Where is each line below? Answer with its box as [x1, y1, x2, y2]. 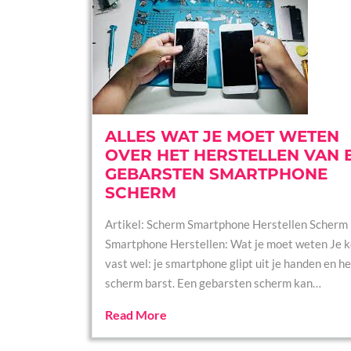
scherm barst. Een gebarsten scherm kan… [105, 276, 321, 290]
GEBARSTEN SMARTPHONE [105, 165, 327, 183]
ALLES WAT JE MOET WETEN [105, 127, 339, 146]
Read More [105, 307, 167, 322]
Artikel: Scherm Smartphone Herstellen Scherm [105, 217, 348, 231]
